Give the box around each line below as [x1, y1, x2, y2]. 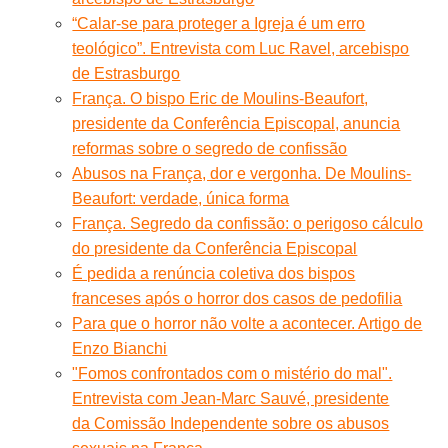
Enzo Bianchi [72, 339, 168, 357]
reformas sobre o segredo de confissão [72, 139, 348, 157]
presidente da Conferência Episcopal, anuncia [72, 114, 401, 132]
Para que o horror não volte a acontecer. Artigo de [72, 314, 423, 332]
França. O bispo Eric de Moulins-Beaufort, [72, 89, 369, 107]
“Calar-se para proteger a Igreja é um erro [72, 14, 366, 32]
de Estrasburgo [72, 64, 181, 82]
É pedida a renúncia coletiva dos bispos [72, 264, 356, 282]
